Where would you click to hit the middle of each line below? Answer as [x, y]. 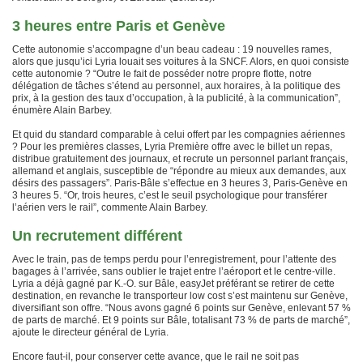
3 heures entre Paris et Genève [119, 26]
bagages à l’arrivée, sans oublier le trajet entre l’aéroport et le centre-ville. [174, 271]
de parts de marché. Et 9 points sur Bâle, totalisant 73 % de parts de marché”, [181, 320]
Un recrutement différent [97, 236]
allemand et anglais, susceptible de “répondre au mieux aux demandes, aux [179, 171]
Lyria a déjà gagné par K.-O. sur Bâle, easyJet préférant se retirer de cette [173, 284]
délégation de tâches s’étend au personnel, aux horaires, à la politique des [176, 86]
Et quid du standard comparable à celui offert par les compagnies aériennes [179, 135]
